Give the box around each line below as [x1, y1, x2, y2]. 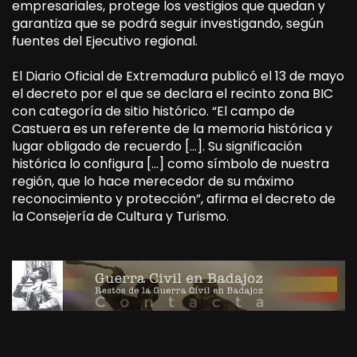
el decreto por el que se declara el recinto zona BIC [12, 84, 333, 103]
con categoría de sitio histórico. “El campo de [12, 101, 295, 120]
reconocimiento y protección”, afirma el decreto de [12, 189, 335, 208]
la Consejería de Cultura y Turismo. [12, 206, 229, 226]
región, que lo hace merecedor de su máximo [12, 171, 294, 190]
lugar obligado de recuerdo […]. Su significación [12, 136, 302, 155]
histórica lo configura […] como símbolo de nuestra [12, 154, 329, 173]
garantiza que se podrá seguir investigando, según [12, 14, 324, 33]
